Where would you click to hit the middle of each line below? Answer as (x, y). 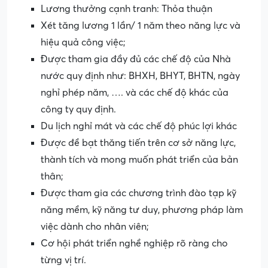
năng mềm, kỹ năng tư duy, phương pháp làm (142, 210)
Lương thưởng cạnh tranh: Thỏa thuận (127, 9)
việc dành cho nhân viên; (95, 227)
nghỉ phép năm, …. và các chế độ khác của (135, 93)
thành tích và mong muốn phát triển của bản (139, 160)
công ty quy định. (78, 110)
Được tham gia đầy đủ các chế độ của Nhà (136, 60)
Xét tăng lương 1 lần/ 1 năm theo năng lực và (141, 26)
